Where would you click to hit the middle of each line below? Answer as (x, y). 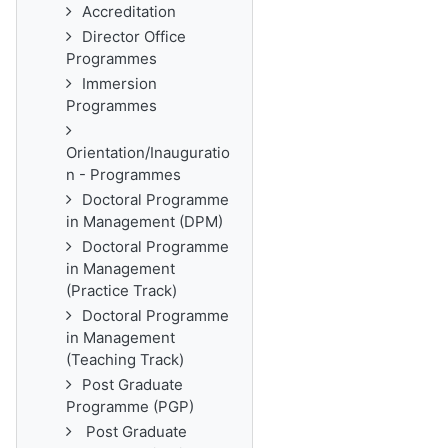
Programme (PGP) (130, 406)
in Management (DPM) (144, 221)
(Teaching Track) (125, 359)
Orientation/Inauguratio (148, 152)
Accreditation (129, 11)
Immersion (119, 83)
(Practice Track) (121, 290)
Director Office (134, 36)
